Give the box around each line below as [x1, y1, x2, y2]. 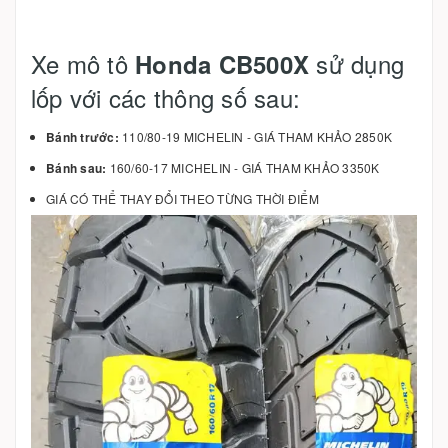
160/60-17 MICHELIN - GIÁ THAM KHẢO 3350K [106, 158, 380, 176]
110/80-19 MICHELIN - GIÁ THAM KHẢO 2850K [118, 128, 392, 145]
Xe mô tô [31, 46, 136, 81]
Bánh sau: [46, 158, 107, 177]
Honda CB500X [135, 47, 310, 81]
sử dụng [309, 46, 404, 81]
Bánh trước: [46, 128, 119, 146]
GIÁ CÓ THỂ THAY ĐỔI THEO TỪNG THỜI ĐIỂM [46, 189, 319, 207]
